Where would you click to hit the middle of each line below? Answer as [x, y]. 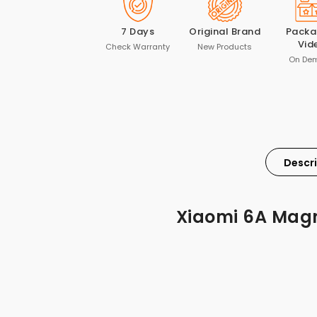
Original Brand [225, 31]
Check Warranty [138, 47]
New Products [225, 47]
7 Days [138, 31]
